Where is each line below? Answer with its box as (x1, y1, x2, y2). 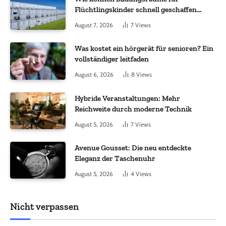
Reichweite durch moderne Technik (75, 104, 192, 114)
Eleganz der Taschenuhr (75, 153, 155, 163)
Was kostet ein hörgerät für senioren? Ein (75, 44, 213, 53)
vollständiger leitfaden (75, 54, 149, 64)
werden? (75, 15, 103, 25)
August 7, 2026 (75, 21, 113, 29)
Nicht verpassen (10, 201, 79, 213)
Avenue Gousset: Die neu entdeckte (75, 143, 191, 152)
